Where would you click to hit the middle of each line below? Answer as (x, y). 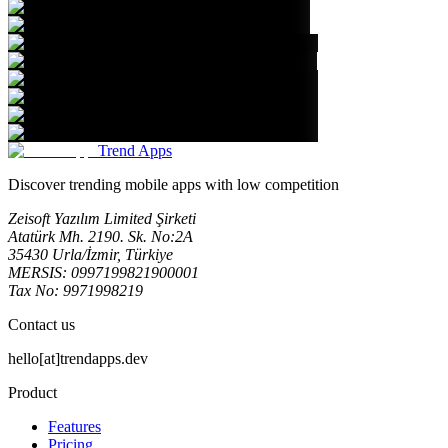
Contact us (41, 324)
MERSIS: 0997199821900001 (103, 272)
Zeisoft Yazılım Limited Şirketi (102, 218)
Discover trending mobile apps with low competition (173, 184)
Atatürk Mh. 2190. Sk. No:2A (100, 236)
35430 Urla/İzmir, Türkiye (90, 254)
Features (74, 426)
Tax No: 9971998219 (75, 290)
